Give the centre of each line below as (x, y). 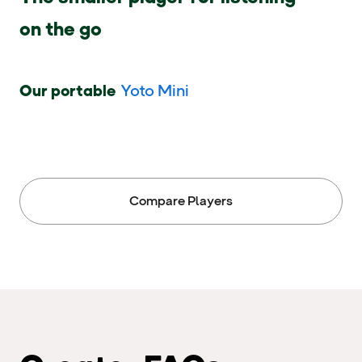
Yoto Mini (155, 91)
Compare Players (181, 201)
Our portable (69, 91)
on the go (61, 29)
